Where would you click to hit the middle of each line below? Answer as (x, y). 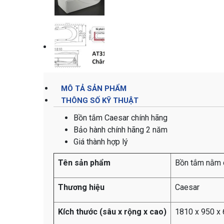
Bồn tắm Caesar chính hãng (120, 117)
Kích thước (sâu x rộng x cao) (112, 211)
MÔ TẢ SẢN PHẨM (94, 88)
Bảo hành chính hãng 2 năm (120, 129)
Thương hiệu (81, 187)
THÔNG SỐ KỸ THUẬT (100, 100)
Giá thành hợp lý (101, 141)
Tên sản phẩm (84, 162)
